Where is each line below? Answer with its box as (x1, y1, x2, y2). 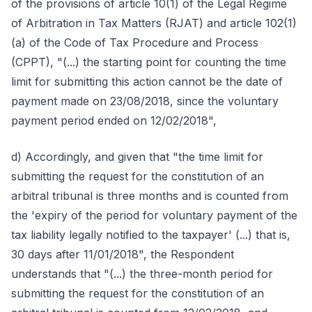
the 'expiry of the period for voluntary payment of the (11, 208, 297, 222)
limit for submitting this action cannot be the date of (11, 75, 283, 88)
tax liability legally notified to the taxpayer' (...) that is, (11, 228, 290, 242)
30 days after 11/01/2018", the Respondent (11, 247, 234, 261)
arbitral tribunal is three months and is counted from (11, 189, 288, 203)
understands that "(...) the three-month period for (11, 267, 273, 281)
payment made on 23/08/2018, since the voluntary (11, 94, 279, 108)
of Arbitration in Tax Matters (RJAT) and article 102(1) (11, 16, 297, 30)
